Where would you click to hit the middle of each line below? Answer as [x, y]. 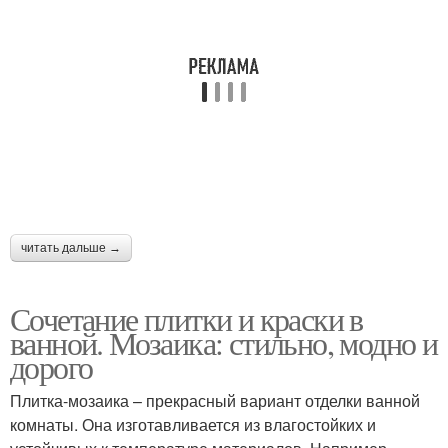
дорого [51, 366]
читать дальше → [71, 248]
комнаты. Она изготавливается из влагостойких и [193, 424]
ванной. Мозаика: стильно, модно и [224, 342]
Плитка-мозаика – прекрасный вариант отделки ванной [215, 400]
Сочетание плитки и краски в [186, 318]
